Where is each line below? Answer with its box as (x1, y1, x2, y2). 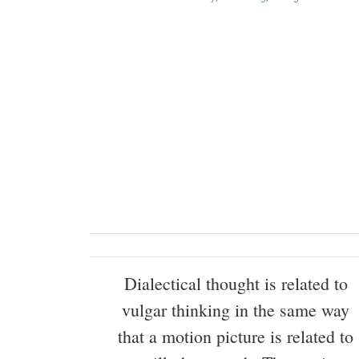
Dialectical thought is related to (123, 272, 348, 296)
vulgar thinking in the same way (122, 298, 349, 322)
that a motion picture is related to (118, 325, 353, 349)
